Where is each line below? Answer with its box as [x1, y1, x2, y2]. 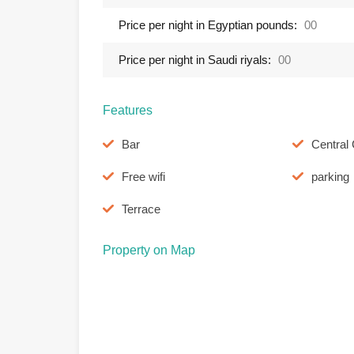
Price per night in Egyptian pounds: [119, 18, 297, 32]
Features [103, 104, 153, 117]
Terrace [122, 202, 160, 216]
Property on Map [103, 243, 195, 257]
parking [311, 170, 349, 183]
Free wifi [122, 170, 165, 183]
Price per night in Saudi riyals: [119, 53, 271, 66]
